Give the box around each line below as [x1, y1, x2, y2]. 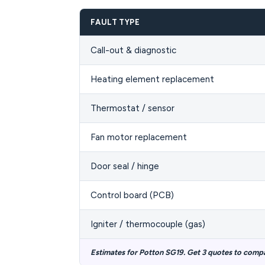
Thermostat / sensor [91, 103, 174, 114]
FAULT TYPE [91, 18, 140, 27]
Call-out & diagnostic [91, 45, 176, 56]
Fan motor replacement [91, 132, 187, 143]
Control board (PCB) [91, 190, 174, 201]
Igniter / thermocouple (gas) [91, 219, 205, 230]
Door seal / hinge [91, 161, 159, 172]
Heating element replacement [91, 74, 214, 85]
